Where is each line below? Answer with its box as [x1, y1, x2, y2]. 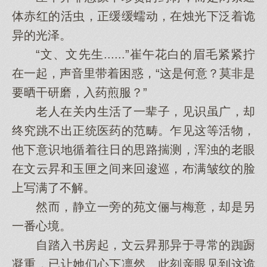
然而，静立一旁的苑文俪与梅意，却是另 [12, 200, 255, 213]
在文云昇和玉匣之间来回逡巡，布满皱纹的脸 [12, 162, 255, 175]
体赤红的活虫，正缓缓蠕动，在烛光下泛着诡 [12, 10, 255, 23]
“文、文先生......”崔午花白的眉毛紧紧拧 [12, 48, 255, 61]
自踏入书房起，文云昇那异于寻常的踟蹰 [12, 238, 255, 252]
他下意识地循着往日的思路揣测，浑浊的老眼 [12, 143, 255, 156]
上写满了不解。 [12, 181, 95, 194]
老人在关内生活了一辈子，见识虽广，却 [12, 105, 255, 118]
